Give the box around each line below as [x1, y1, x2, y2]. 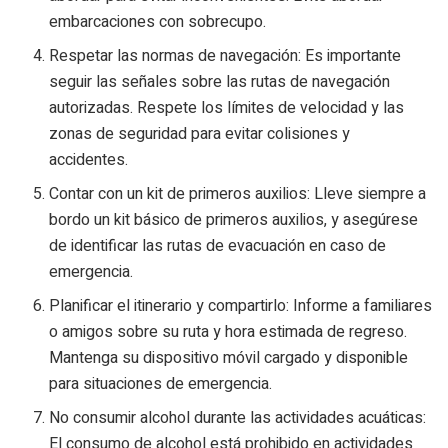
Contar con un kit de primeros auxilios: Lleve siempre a [49, 181, 427, 206]
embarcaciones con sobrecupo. [49, 9, 267, 34]
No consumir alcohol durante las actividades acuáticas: [49, 405, 427, 430]
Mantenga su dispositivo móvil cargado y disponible [49, 345, 409, 370]
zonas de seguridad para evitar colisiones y [49, 121, 351, 146]
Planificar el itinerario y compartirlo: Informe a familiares [49, 293, 433, 318]
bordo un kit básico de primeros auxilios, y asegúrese [49, 207, 419, 232]
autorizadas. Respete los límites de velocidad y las [49, 95, 405, 120]
